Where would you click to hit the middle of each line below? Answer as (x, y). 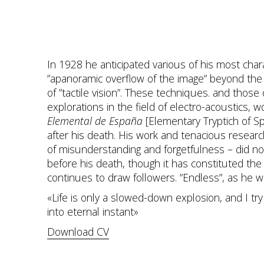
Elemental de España (96, 121)
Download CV (78, 232)
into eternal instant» (93, 212)
